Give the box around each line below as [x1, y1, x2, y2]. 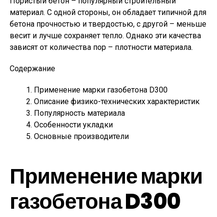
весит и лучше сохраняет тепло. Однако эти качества [10, 31, 201, 40]
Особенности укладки [34, 120, 113, 129]
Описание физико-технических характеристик [34, 97, 200, 106]
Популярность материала [34, 108, 125, 118]
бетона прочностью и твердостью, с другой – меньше [10, 19, 206, 29]
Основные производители [34, 132, 129, 141]
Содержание [10, 64, 55, 73]
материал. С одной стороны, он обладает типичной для [10, 8, 206, 17]
